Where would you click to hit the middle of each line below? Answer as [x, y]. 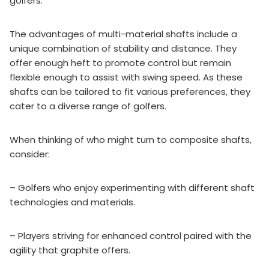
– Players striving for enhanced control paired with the [131, 235]
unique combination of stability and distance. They [123, 48]
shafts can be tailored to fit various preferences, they [130, 91]
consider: [30, 154]
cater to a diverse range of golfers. [88, 106]
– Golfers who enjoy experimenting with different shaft [132, 187]
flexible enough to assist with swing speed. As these [126, 77]
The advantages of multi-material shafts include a [123, 34]
